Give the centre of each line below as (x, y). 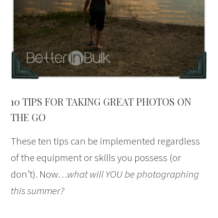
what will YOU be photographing (133, 174)
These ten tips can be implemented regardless (106, 141)
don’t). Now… (39, 174)
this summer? (38, 190)
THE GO (28, 117)
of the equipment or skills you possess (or (96, 157)
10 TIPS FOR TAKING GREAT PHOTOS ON (101, 101)
